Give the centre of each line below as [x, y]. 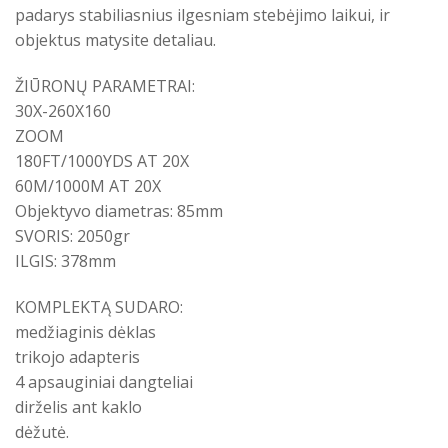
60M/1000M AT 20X [88, 185]
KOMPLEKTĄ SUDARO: [99, 306]
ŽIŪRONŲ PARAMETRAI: [105, 85]
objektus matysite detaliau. [115, 40]
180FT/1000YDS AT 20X [102, 160]
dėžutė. [42, 431]
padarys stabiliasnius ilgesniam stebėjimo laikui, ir [202, 15]
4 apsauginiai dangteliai [104, 381]
